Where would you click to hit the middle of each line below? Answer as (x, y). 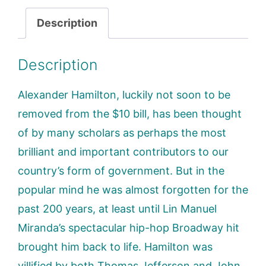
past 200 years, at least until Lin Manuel (117, 208)
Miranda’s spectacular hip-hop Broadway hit (129, 227)
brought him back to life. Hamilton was (115, 246)
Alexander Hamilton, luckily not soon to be (124, 94)
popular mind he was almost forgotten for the (133, 189)
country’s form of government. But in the (121, 170)
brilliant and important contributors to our (123, 151)
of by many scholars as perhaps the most (122, 132)
